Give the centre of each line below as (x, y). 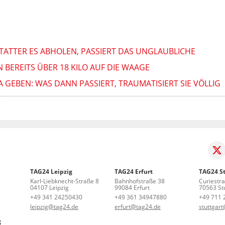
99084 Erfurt (132, 187)
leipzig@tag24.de (54, 206)
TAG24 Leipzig (51, 171)
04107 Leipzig (50, 187)
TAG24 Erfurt (134, 171)
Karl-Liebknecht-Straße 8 (65, 181)
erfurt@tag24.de (138, 206)
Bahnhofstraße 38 (140, 181)
